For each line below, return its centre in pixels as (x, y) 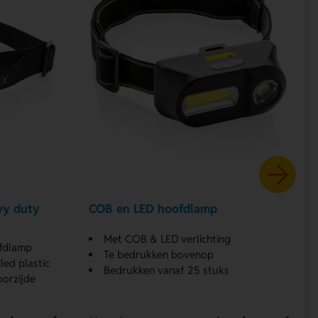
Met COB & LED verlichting (168, 238)
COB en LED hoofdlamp (153, 209)
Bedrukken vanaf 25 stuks (167, 270)
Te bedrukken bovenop (159, 254)
